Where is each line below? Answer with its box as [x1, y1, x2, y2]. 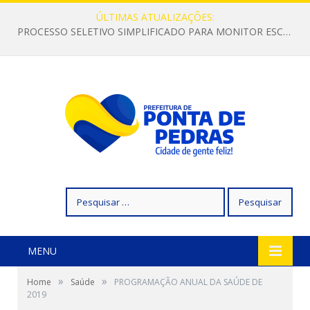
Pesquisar [65, 188, 109, 201]
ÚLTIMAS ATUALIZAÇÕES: [95, 10, 215, 24]
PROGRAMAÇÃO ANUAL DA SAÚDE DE [114, 276, 262, 288]
